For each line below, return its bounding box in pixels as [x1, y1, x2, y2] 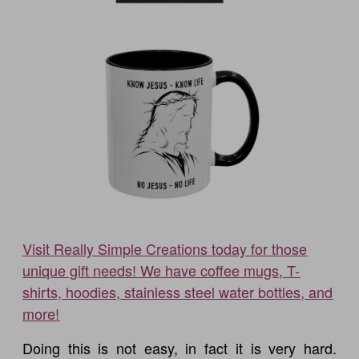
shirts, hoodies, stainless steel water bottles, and [22, 280, 333, 302]
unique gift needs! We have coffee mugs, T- [22, 259, 301, 280]
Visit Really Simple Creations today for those [22, 237, 308, 259]
